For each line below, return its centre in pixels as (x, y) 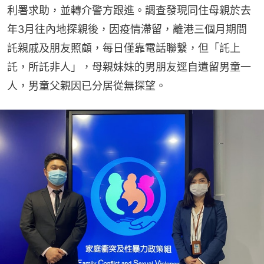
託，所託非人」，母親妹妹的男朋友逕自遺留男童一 (129, 67)
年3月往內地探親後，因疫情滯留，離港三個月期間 (127, 29)
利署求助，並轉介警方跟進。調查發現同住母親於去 (129, 10)
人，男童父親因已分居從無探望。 (87, 85)
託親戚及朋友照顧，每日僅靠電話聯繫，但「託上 (124, 48)
